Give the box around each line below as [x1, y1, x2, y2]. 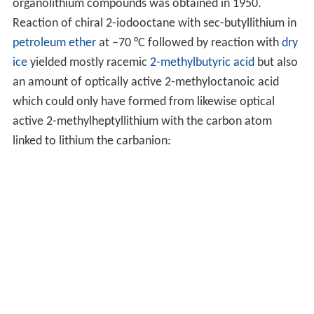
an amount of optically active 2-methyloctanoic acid [12, 76, 279, 90]
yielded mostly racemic [27, 56, 150, 70]
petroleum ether [12, 36, 96, 50]
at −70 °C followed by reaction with [95, 36, 282, 50]
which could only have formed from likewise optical [12, 95, 275, 109]
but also [254, 56, 298, 70]
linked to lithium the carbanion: [12, 135, 171, 149]
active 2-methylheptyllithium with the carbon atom [12, 115, 272, 129]
